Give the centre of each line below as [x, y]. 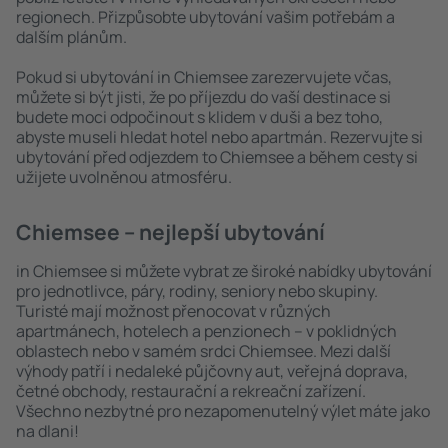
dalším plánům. [71, 37]
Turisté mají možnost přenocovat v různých [173, 311]
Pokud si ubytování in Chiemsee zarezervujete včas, [204, 77]
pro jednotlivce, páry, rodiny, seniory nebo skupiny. [197, 291]
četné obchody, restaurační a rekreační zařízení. [191, 391]
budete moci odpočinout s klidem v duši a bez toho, [199, 117]
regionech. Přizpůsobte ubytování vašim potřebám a [205, 17]
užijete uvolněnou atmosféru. [124, 177]
